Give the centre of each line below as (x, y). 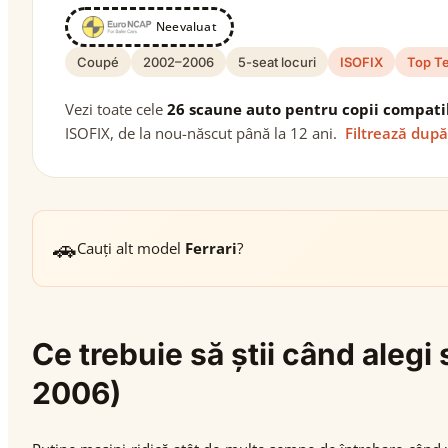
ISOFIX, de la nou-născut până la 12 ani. (203, 133)
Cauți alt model (131, 248)
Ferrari (211, 248)
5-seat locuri (277, 62)
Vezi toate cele (116, 109)
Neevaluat (186, 26)
